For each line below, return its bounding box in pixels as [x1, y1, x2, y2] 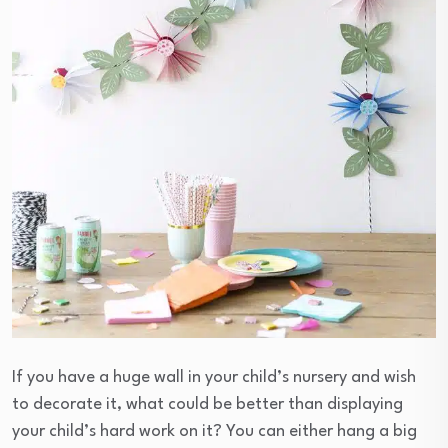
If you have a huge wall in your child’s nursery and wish [12, 368, 416, 386]
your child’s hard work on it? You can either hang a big [12, 422, 417, 440]
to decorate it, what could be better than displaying [12, 395, 403, 413]
